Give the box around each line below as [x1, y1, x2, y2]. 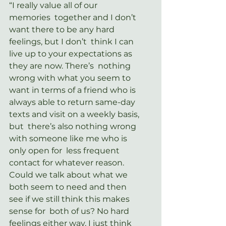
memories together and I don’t [9, 12, 138, 22]
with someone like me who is [9, 133, 129, 143]
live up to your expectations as [9, 48, 134, 59]
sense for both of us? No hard [9, 206, 131, 216]
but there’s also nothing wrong [9, 121, 138, 131]
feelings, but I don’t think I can [9, 36, 136, 46]
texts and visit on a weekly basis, [9, 109, 141, 119]
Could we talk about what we [9, 169, 132, 180]
